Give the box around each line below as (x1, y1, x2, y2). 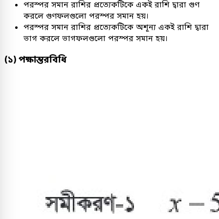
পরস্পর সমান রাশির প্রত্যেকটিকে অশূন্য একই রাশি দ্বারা (23, 22, 209, 32)
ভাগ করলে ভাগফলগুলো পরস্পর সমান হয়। (23, 33, 168, 43)
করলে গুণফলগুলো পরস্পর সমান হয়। (23, 11, 149, 21)
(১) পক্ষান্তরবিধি (4, 53, 66, 65)
